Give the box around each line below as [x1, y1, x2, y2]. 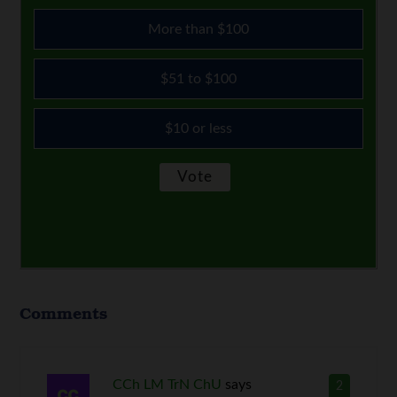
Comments [19, 301, 108, 325]
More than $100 [148, 22, 249, 37]
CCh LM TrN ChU [112, 378, 222, 393]
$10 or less [165, 121, 232, 136]
